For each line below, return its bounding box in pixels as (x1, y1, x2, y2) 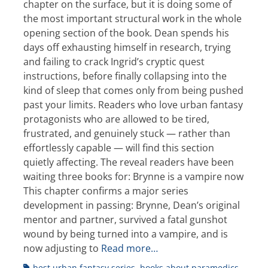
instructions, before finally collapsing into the (23, 69, 227, 83)
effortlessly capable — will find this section (23, 141, 214, 154)
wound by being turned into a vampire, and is (23, 227, 228, 240)
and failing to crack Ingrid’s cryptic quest (23, 54, 205, 68)
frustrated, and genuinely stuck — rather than (23, 126, 230, 140)
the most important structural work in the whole (23, 11, 242, 25)
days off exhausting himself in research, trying (23, 40, 231, 54)
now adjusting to (23, 241, 101, 255)
